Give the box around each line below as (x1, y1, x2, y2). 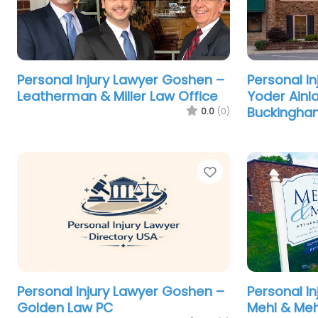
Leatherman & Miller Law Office (17, 87, 218, 106)
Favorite (216, 162, 274, 182)
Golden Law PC (17, 299, 113, 317)
